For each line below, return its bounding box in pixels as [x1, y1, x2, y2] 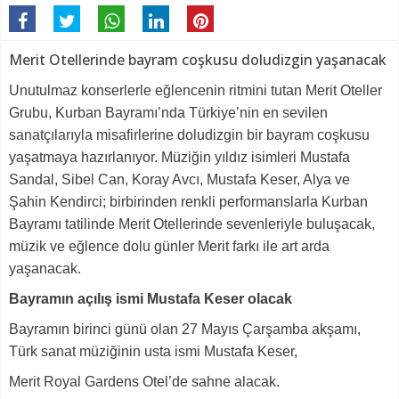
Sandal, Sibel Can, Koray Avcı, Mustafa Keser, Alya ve [9, 172, 350, 188]
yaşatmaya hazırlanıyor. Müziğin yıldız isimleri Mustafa [9, 150, 350, 166]
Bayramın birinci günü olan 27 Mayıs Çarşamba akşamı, [9, 322, 361, 338]
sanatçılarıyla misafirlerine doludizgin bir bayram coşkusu [9, 127, 370, 143]
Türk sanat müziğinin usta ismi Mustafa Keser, [9, 344, 297, 360]
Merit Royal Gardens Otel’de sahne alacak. [9, 374, 280, 390]
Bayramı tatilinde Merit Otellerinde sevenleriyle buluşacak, [9, 216, 375, 232]
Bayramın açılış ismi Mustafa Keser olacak [9, 291, 292, 307]
